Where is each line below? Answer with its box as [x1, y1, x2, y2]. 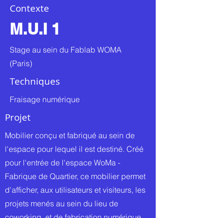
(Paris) [10, 58, 32, 68]
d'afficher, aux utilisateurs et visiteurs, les [5, 185, 145, 195]
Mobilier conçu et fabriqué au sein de [5, 130, 135, 140]
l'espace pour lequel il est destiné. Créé [5, 144, 144, 154]
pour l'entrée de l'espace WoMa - [5, 158, 120, 167]
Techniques [10, 75, 60, 88]
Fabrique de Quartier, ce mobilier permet [5, 171, 145, 181]
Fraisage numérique [10, 94, 80, 104]
